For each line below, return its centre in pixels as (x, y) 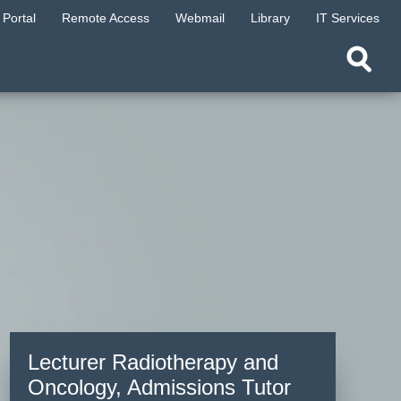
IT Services (348, 18)
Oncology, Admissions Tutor (159, 387)
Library (270, 18)
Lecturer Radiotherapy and (153, 362)
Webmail (200, 18)
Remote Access (106, 18)
